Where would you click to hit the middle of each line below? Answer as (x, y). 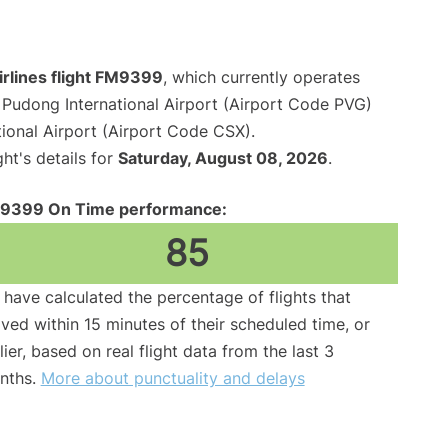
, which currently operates (261, 77)
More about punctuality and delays (172, 378)
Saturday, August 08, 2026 (223, 158)
